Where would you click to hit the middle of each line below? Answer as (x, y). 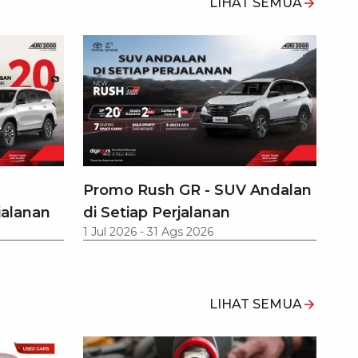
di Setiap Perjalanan (157, 212)
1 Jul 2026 (110, 231)
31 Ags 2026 (180, 231)
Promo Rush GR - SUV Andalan (197, 190)
